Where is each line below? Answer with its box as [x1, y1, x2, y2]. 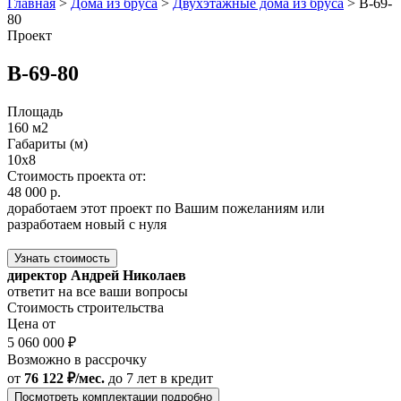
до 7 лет [105, 370, 160, 386]
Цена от [7, 315, 55, 331]
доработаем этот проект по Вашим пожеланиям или [7, 200, 325, 216]
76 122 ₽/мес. [24, 370, 105, 386]
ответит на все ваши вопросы [7, 283, 188, 299]
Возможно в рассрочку [7, 351, 147, 367]
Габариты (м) [7, 135, 88, 151]
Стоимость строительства [7, 299, 164, 315]
